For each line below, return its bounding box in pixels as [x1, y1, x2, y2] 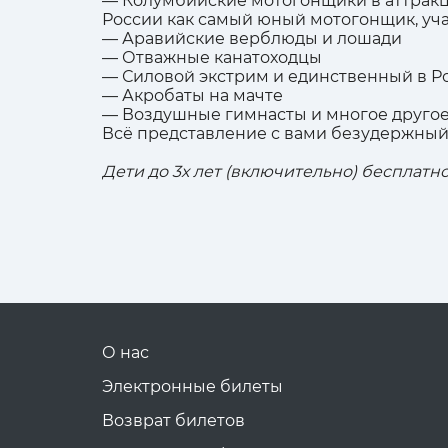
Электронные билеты [102, 377, 283, 396]
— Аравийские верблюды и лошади [102, 29, 402, 48]
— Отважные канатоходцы [102, 48, 322, 67]
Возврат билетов [102, 411, 245, 430]
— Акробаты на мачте [102, 86, 283, 105]
